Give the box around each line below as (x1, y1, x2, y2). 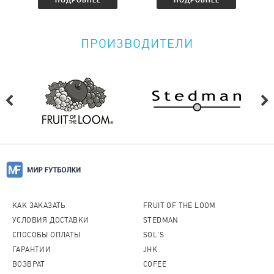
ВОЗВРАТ (12, 260, 45, 268)
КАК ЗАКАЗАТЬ (12, 201, 66, 210)
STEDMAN (143, 216, 179, 224)
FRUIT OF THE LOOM (143, 201, 216, 210)
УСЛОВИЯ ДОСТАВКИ (12, 216, 89, 224)
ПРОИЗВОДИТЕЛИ (81, 36, 193, 51)
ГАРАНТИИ (12, 245, 51, 254)
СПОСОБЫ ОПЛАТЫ (12, 231, 81, 239)
